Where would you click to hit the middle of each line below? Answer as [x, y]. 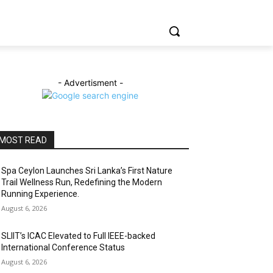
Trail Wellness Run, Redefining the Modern [82, 182]
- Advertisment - [90, 83]
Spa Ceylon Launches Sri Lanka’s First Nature [87, 171]
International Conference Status [63, 247]
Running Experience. [40, 194]
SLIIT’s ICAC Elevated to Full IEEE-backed [78, 236]
